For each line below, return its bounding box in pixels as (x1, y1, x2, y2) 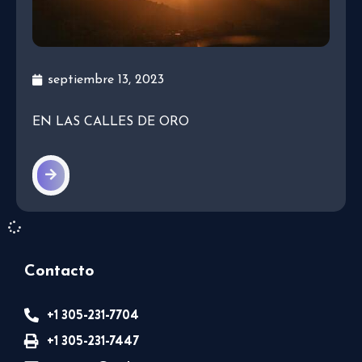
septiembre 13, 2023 (48, 73, 164, 86)
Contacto (24, 263, 95, 280)
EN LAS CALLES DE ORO (32, 116, 189, 129)
